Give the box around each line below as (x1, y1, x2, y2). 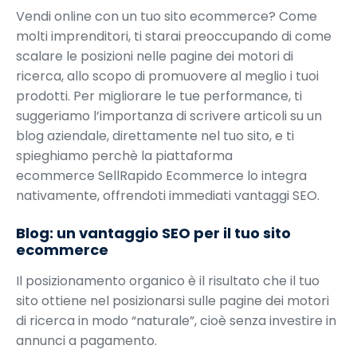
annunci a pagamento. (16, 331, 157, 351)
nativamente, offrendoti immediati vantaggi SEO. (16, 186, 320, 206)
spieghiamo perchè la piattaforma (16, 147, 233, 166)
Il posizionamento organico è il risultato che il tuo (16, 272, 320, 291)
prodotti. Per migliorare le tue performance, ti (16, 87, 302, 106)
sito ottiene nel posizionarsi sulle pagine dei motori (16, 292, 329, 311)
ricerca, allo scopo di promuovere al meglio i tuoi (16, 67, 319, 86)
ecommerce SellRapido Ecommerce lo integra (16, 167, 307, 186)
